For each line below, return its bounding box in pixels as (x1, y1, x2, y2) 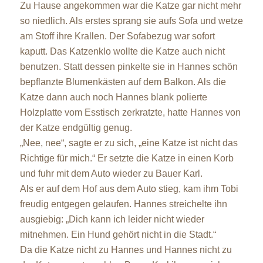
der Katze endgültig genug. (19, 122, 132, 133)
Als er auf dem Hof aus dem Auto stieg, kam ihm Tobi (19, 183, 238, 194)
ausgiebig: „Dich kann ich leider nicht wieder (19, 214, 204, 224)
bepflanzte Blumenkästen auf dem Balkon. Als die (19, 76, 226, 87)
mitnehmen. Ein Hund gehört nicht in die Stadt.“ (19, 229, 216, 240)
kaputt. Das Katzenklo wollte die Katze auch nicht (19, 46, 225, 56)
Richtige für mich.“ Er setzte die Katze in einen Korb (19, 153, 234, 163)
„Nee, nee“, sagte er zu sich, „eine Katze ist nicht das (19, 137, 238, 148)
